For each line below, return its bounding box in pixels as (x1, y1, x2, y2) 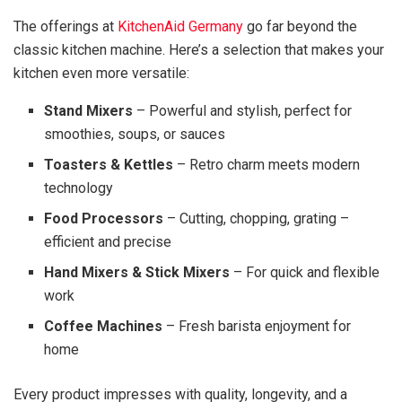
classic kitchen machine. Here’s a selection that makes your (13, 41, 384, 59)
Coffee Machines (44, 318, 163, 336)
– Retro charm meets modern (173, 156, 361, 174)
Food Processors (44, 210, 164, 228)
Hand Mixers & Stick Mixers (44, 264, 231, 282)
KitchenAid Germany (118, 18, 243, 36)
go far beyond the (243, 18, 357, 36)
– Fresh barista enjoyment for (162, 318, 352, 336)
